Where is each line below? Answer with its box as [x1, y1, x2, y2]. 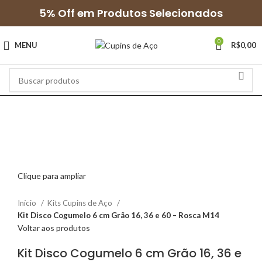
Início [18, 198, 38, 208]
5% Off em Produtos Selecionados [39, 6, 223, 20]
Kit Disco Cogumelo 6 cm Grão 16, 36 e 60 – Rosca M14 [18, 211, 219, 220]
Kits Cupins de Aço [47, 198, 114, 208]
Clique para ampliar [18, 171, 86, 181]
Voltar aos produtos [18, 223, 90, 233]
